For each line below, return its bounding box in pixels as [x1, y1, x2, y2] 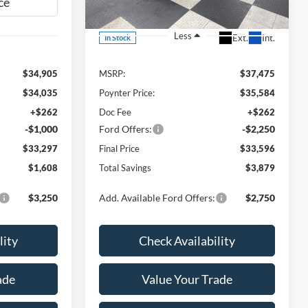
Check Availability [139, 232, 235, 248]
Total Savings [99, 162, 152, 173]
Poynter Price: [99, 87, 155, 98]
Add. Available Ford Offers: [99, 191, 216, 203]
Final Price [99, 142, 140, 154]
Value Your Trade [142, 271, 232, 287]
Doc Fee [99, 106, 132, 118]
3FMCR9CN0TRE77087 [117, 4, 206, 15]
